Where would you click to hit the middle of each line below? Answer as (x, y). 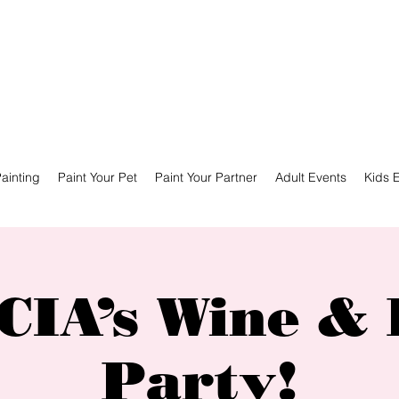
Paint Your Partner (206, 177)
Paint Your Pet (98, 177)
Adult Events (311, 177)
